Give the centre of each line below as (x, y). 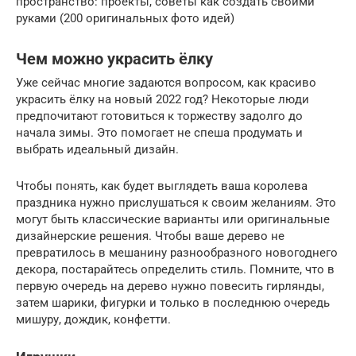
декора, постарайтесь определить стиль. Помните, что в (175, 270)
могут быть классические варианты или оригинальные (173, 220)
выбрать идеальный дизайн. (97, 150)
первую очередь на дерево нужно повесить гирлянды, (170, 286)
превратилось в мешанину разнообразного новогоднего (177, 253)
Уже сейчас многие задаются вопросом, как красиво (166, 83)
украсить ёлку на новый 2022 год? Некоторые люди (163, 100)
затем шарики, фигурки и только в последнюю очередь (173, 303)
